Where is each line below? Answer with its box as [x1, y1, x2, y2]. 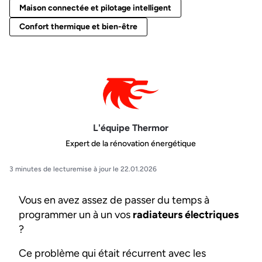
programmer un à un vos [19, 208, 133, 222]
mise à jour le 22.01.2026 [77, 165, 157, 174]
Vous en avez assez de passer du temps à [19, 194, 209, 207]
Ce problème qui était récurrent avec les [19, 247, 206, 260]
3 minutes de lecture [9, 165, 77, 174]
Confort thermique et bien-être [19, 22, 137, 32]
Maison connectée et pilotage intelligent [19, 3, 171, 13]
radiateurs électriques [133, 208, 239, 222]
